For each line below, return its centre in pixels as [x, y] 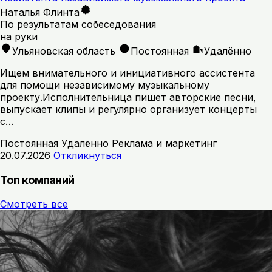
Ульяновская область [64, 51]
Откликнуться [87, 155]
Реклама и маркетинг [164, 143]
